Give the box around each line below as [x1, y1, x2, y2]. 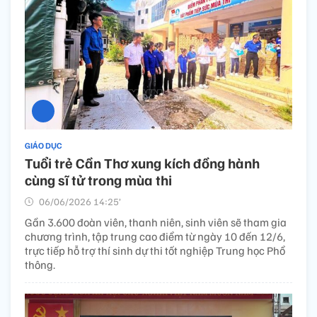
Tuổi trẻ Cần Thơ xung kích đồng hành [25, 154, 260, 173]
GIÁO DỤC [25, 140, 62, 151]
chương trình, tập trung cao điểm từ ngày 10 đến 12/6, [25, 229, 285, 244]
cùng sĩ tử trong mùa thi [25, 171, 172, 190]
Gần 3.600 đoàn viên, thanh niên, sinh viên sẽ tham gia [25, 215, 287, 230]
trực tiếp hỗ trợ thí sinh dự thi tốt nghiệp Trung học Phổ [25, 243, 285, 258]
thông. [25, 258, 55, 272]
